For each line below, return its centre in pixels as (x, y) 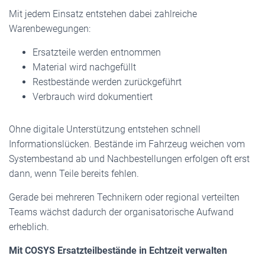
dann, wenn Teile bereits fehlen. (74, 174)
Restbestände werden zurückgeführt (107, 82)
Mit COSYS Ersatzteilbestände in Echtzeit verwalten (118, 251)
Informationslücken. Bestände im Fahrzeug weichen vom (127, 144)
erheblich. (29, 227)
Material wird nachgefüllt (84, 67)
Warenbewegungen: (50, 29)
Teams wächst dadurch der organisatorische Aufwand (121, 212)
